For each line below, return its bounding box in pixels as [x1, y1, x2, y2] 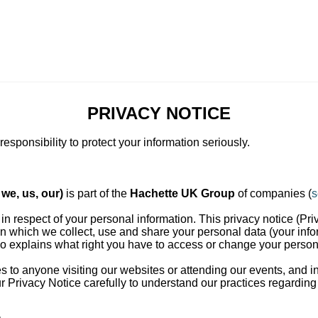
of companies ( [235, 187, 312, 199]
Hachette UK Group [130, 187, 235, 199]
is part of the [63, 187, 130, 199]
